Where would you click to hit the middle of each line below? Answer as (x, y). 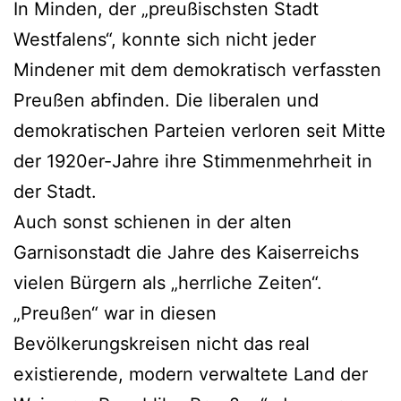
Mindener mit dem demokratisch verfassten (197, 69)
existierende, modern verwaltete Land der (191, 374)
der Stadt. (55, 191)
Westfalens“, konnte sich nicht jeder (165, 39)
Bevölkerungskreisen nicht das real (162, 343)
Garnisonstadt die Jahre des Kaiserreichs (186, 252)
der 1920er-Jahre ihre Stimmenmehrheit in (193, 161)
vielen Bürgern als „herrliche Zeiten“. (168, 282)
